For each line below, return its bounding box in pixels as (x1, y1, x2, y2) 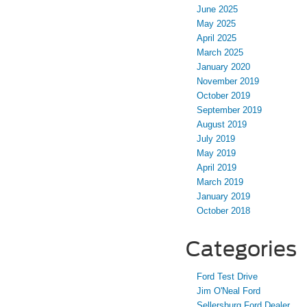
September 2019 (197, 104, 262, 115)
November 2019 (197, 75, 259, 86)
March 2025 (197, 47, 243, 58)
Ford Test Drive (197, 271, 258, 282)
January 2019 (197, 191, 250, 201)
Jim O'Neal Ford (197, 285, 260, 296)
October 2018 (197, 205, 250, 216)
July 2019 (197, 133, 235, 144)
